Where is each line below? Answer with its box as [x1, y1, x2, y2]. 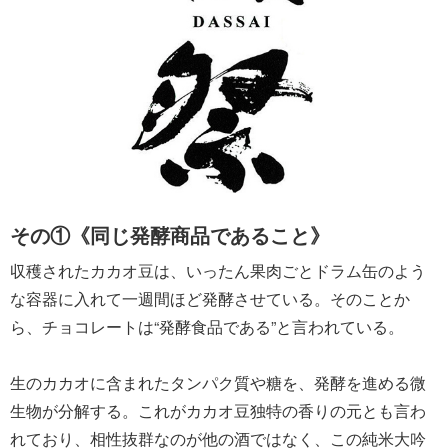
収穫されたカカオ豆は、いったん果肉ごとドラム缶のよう [10, 258, 426, 282]
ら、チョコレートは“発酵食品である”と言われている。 [10, 314, 404, 338]
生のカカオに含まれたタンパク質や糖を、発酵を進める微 [10, 370, 426, 394]
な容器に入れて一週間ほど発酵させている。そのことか [10, 286, 410, 310]
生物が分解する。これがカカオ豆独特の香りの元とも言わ [10, 398, 426, 422]
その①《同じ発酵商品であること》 [10, 219, 330, 249]
